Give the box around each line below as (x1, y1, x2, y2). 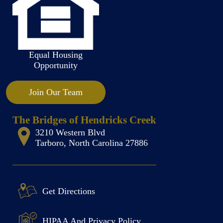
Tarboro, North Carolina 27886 (35, 137, 148, 148)
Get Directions (42, 186, 95, 196)
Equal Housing (28, 50, 83, 60)
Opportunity (33, 60, 78, 70)
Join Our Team (28, 87, 83, 97)
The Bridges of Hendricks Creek (12, 114, 156, 126)
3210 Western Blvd (35, 127, 105, 137)
